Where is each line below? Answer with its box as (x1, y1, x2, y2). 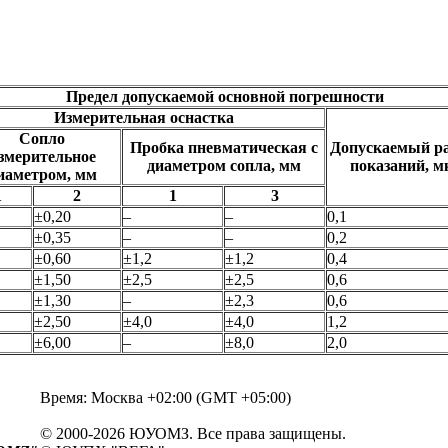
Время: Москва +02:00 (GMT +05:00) (40, 389, 291, 406)
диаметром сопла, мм (146, 157, 301, 174)
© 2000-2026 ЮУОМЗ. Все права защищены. (40, 425, 346, 442)
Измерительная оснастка (54, 109, 234, 126)
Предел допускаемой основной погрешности (66, 88, 384, 105)
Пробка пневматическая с (129, 139, 318, 156)
